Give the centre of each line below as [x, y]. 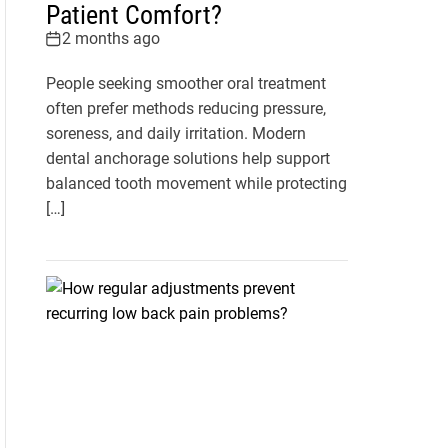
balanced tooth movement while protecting [196, 184]
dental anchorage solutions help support [187, 159]
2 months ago [110, 39]
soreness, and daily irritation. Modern [175, 134]
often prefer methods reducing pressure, [185, 109]
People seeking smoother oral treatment [185, 84]
